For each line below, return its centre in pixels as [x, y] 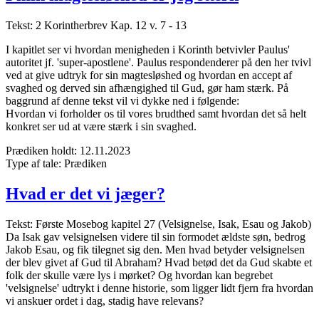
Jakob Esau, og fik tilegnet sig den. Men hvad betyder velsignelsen [155, 250]
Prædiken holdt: [43, 151]
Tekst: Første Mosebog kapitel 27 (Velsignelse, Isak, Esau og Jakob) [158, 224]
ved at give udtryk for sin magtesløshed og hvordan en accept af [149, 75]
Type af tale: [35, 164]
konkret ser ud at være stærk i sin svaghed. [101, 127]
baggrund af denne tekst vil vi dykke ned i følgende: [122, 101]
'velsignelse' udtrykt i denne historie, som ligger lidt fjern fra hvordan [159, 288]
